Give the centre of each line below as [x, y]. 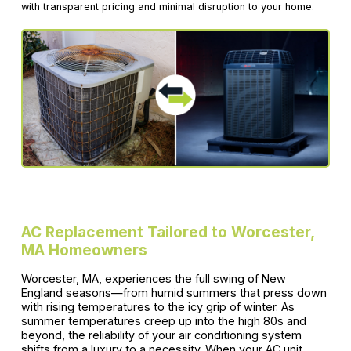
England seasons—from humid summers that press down [174, 293]
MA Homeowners [84, 250]
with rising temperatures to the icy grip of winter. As [157, 307]
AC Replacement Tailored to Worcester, [167, 232]
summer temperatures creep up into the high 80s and [163, 321]
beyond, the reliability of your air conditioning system [161, 335]
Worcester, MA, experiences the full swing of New [153, 279]
